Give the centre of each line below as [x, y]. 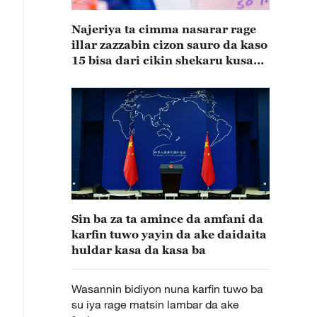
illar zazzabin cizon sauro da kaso [169, 45]
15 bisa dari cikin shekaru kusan [166, 60]
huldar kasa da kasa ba [139, 250]
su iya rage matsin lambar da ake [155, 304]
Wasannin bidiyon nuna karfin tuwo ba [167, 289]
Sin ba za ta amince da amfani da [167, 219]
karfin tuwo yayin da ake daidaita [169, 234]
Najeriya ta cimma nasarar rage [164, 29]
